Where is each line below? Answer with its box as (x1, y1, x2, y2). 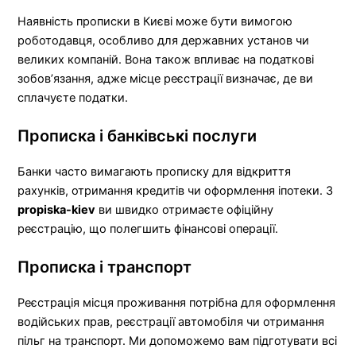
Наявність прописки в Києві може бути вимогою (17, 14, 293, 29)
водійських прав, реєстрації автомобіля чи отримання (17, 315, 325, 330)
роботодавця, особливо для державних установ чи (17, 33, 310, 48)
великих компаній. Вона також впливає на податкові (17, 52, 315, 67)
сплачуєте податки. (17, 90, 129, 105)
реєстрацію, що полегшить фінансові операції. (17, 222, 279, 237)
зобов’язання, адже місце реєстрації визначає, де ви (17, 71, 314, 86)
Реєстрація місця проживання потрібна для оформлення (17, 296, 336, 311)
